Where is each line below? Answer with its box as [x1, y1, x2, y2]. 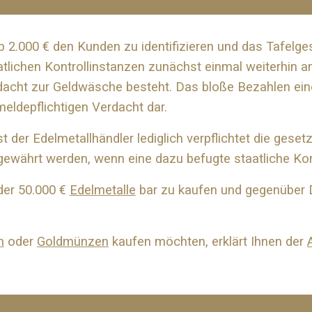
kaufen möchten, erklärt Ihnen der [108, 234, 307, 249]
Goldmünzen [36, 234, 109, 249]
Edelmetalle [69, 182, 136, 198]
